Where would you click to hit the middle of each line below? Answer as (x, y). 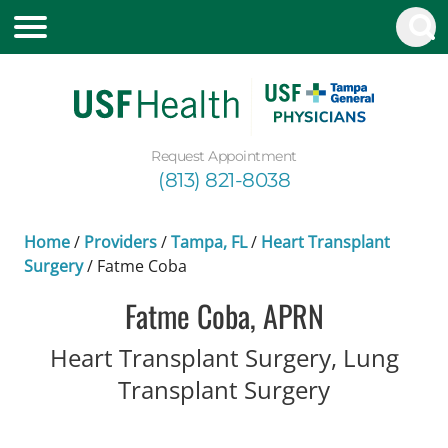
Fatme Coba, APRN (224, 315)
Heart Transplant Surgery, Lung (224, 357)
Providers (120, 241)
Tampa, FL (209, 241)
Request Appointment (224, 155)
